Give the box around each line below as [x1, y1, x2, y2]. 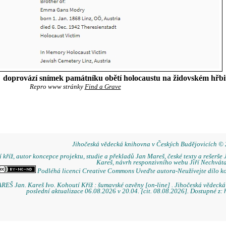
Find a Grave [84, 83, 121, 90]
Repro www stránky [29, 83, 85, 90]
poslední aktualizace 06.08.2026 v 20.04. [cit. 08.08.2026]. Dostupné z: [26, 188, 224, 195]
